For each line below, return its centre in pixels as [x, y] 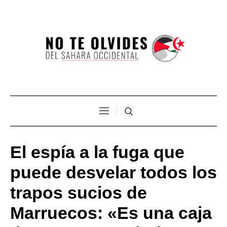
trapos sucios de [79, 192]
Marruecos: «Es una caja [111, 213]
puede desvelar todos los [113, 172]
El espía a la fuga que [97, 152]
